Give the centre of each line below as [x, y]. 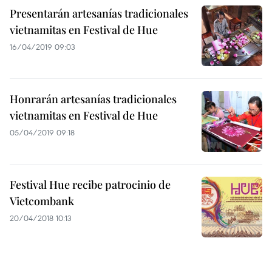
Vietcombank [42, 201]
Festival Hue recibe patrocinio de [90, 185]
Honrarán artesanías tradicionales [93, 99]
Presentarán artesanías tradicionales [99, 13]
